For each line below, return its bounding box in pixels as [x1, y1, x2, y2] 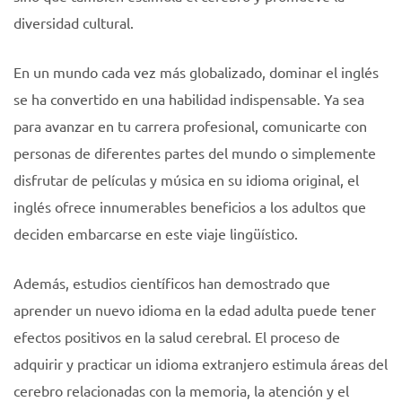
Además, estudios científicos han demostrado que [13, 274, 330, 292]
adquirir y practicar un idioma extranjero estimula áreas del [13, 354, 388, 372]
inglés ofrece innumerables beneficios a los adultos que [13, 197, 366, 215]
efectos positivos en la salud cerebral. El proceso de [13, 328, 340, 345]
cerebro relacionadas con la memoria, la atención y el [13, 381, 349, 399]
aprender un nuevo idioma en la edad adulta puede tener [13, 301, 376, 319]
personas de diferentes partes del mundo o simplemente [13, 144, 376, 162]
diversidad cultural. [13, 13, 134, 31]
